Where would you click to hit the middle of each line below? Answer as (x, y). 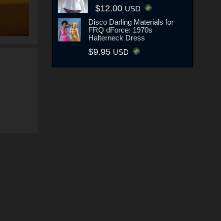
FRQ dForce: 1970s (121, 30)
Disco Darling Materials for (131, 22)
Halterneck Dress (117, 38)
